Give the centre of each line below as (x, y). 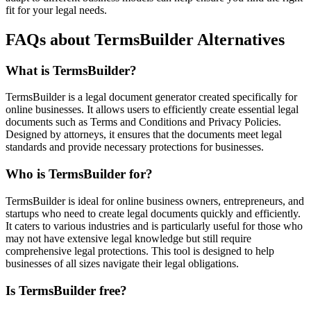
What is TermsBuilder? (71, 70)
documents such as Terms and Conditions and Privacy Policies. (143, 122)
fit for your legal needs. (56, 10)
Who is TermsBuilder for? (79, 174)
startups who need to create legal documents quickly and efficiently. (153, 213)
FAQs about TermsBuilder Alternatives (145, 39)
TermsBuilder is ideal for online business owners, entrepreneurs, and (155, 201)
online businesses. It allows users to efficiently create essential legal (152, 110)
